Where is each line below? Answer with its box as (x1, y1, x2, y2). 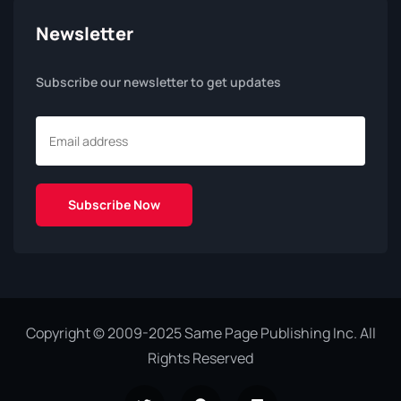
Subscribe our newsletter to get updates (36, 73, 281, 91)
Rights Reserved (148, 348, 253, 369)
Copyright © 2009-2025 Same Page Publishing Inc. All (25, 323, 376, 344)
